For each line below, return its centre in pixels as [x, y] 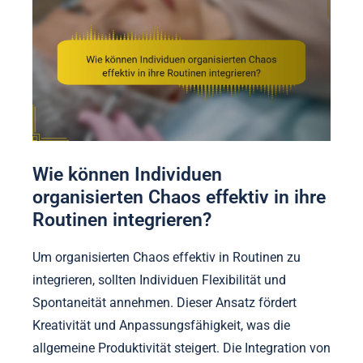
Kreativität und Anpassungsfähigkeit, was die [161, 325]
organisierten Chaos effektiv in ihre [179, 197]
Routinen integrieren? [122, 220]
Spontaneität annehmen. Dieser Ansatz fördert [164, 302]
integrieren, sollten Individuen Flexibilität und [159, 280]
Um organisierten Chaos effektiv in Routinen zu [167, 257]
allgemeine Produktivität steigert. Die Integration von [181, 348]
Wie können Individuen [127, 175]
